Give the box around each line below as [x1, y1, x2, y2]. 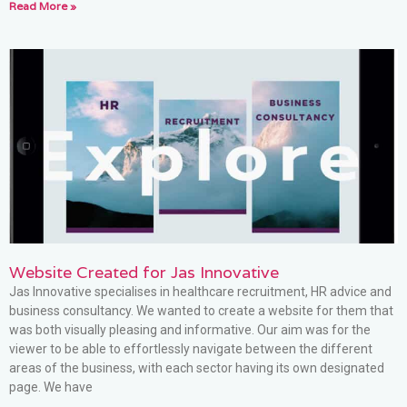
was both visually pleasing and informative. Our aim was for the [9, 322, 371, 337]
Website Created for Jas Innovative [9, 261, 279, 283]
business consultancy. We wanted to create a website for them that [9, 303, 393, 318]
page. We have [9, 379, 93, 394]
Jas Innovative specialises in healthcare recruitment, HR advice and [9, 283, 392, 299]
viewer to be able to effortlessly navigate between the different [9, 341, 372, 356]
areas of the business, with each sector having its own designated [9, 360, 384, 375]
